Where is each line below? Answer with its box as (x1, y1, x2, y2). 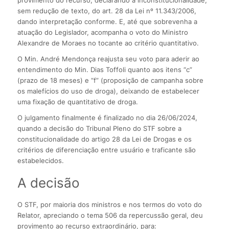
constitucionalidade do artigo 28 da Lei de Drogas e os (17, 135, 192, 144)
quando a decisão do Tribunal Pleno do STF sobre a (17, 124, 181, 133)
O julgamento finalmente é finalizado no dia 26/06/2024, (17, 113, 197, 122)
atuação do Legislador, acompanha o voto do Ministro (17, 28, 188, 37)
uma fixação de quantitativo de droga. (17, 98, 138, 106)
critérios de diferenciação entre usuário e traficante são (17, 146, 196, 154)
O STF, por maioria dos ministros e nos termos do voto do (17, 200, 202, 209)
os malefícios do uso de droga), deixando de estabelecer (17, 87, 199, 96)
